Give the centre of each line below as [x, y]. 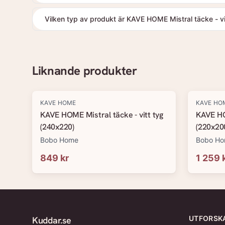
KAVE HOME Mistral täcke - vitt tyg [102, 115]
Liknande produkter [85, 71]
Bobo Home [59, 140]
